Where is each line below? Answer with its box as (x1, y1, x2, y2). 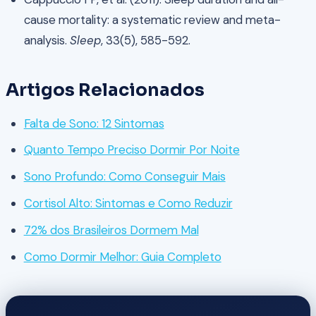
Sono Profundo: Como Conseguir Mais (23, 169, 226, 185)
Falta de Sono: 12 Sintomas (23, 115, 164, 131)
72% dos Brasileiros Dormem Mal (23, 221, 199, 238)
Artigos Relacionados (6, 78, 205, 101)
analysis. (23, 32, 70, 48)
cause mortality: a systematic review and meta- (23, 11, 281, 28)
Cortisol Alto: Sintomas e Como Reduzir (23, 195, 233, 212)
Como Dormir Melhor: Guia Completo (23, 248, 221, 265)
